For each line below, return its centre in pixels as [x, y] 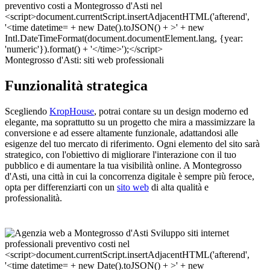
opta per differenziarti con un [61, 187]
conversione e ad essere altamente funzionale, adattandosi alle [121, 133]
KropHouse [72, 111]
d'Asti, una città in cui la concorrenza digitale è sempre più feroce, [130, 177]
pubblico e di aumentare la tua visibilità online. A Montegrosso [123, 166]
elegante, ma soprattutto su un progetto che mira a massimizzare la [130, 122]
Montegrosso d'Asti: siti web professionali [84, 60]
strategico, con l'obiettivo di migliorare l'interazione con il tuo [121, 155]
